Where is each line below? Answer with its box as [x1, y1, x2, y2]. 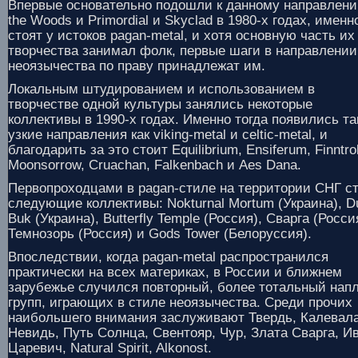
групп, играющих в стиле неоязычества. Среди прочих [8, 295, 352, 310]
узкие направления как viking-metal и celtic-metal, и [8, 127, 328, 142]
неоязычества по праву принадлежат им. [8, 58, 265, 74]
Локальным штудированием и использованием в [8, 82, 315, 97]
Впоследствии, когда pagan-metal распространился [8, 249, 328, 265]
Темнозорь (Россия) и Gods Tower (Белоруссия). [8, 226, 312, 241]
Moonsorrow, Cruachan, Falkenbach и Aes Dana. [8, 157, 301, 173]
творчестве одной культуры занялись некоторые [8, 97, 312, 112]
